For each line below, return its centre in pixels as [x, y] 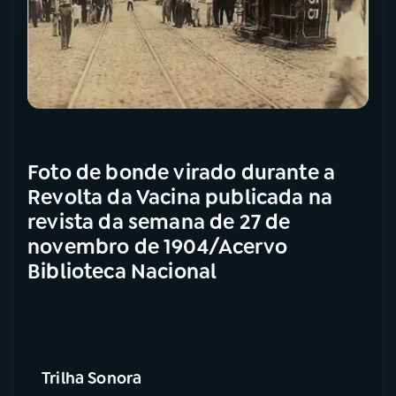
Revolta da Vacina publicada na [180, 197]
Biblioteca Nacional [122, 271]
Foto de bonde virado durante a [182, 172]
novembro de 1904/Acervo [157, 246]
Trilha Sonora [92, 378]
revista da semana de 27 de [159, 221]
